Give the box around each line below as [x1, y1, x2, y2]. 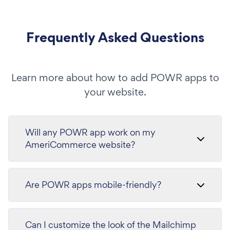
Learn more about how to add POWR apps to [11, 71, 219, 84]
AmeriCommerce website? [25, 139, 135, 150]
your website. [84, 85, 146, 99]
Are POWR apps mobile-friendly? [25, 179, 161, 190]
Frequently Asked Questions [26, 28, 204, 47]
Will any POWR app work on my [25, 126, 156, 138]
